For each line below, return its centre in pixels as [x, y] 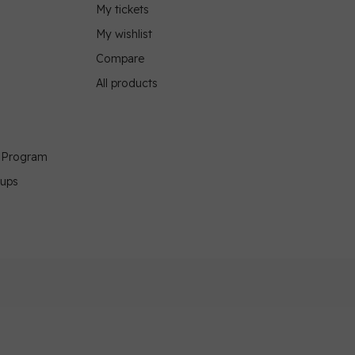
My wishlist [124, 34]
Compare [120, 59]
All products [127, 84]
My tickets [122, 10]
